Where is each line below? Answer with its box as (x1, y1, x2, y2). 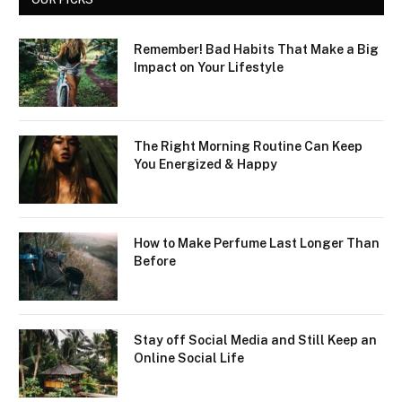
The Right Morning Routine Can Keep (134, 138, 363, 153)
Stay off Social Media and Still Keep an (134, 332, 377, 347)
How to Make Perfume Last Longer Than (134, 235, 380, 250)
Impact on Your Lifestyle (134, 59, 284, 74)
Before (134, 253, 176, 268)
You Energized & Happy (134, 156, 277, 171)
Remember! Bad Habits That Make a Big (134, 41, 379, 57)
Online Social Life (134, 350, 244, 365)
